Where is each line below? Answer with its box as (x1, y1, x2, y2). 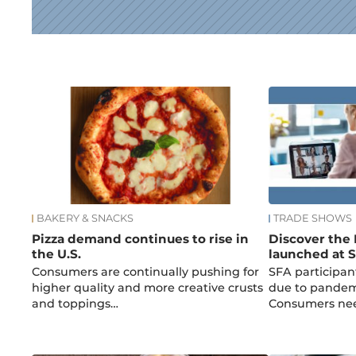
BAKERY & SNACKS (37, 211, 134, 224)
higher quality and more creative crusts (32, 281, 264, 296)
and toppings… (32, 296, 119, 311)
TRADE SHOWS (273, 211, 352, 224)
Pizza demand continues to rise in (32, 231, 250, 246)
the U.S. (32, 246, 82, 261)
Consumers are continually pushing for (32, 265, 260, 280)
